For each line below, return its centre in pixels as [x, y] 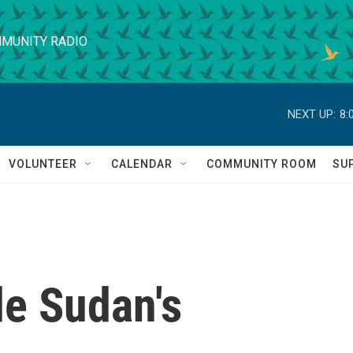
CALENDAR [142, 164]
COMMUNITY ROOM [262, 164]
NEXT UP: [312, 114]
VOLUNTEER [43, 164]
